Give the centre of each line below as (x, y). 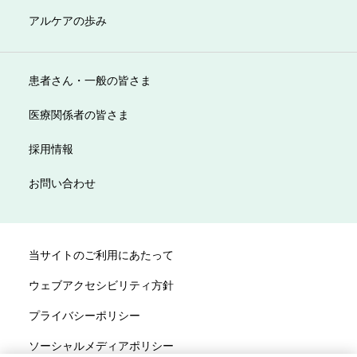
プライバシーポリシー (84, 314)
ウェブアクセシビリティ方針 (101, 284)
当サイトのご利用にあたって (101, 254)
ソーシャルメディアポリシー (101, 345)
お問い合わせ (62, 182)
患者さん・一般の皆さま (90, 79)
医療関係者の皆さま (78, 114)
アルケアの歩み (67, 20)
